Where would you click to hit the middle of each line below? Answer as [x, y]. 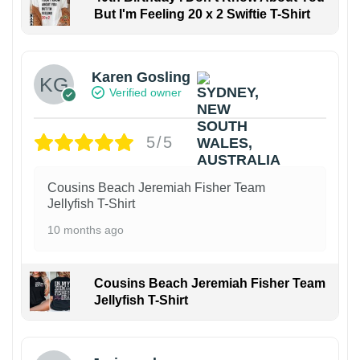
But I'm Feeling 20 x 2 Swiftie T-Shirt [202, 14]
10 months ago [86, 229]
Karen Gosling [141, 78]
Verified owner [145, 93]
